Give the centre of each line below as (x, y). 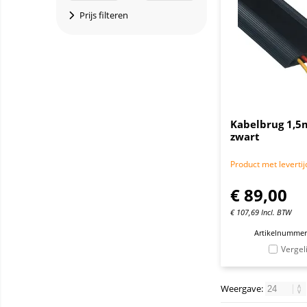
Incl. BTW (276, 212)
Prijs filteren (103, 15)
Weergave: (243, 288)
